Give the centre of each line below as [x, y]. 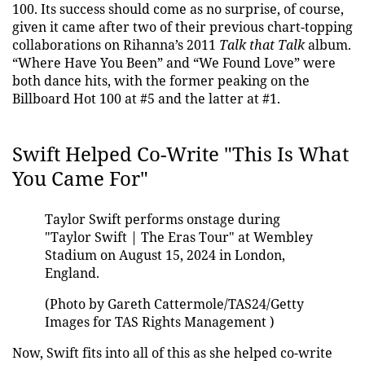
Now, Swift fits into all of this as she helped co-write [172, 353]
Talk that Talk [262, 45]
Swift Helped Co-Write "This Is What [180, 154]
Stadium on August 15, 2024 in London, [165, 255]
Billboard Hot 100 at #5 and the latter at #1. [148, 99]
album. [328, 45]
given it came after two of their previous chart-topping [182, 27]
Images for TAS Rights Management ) [160, 322]
